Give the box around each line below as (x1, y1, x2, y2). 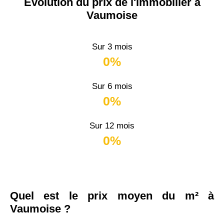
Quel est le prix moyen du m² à (10, 189, 214, 202)
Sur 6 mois (91, 81, 132, 91)
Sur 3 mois (91, 42, 132, 51)
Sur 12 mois (89, 121, 134, 130)
